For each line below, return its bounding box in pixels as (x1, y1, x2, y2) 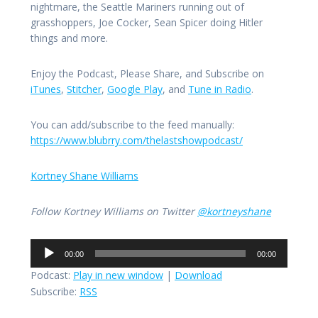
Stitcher (67, 82, 102, 97)
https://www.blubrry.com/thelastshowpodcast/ (31, 133, 243, 148)
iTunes (31, 82, 61, 97)
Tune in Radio (188, 82, 251, 97)
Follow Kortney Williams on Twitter (31, 204, 197, 219)
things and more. (31, 31, 108, 45)
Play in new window (73, 268, 163, 283)
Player (30, 254, 58, 268)
